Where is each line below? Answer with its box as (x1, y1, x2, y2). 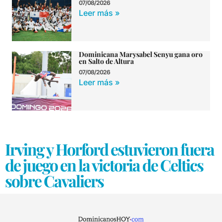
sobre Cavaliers (5, 169, 104, 191)
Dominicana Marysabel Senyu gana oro (79, 49, 203, 59)
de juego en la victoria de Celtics (5, 154, 203, 175)
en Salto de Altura (79, 56, 134, 66)
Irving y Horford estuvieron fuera (5, 138, 214, 160)
